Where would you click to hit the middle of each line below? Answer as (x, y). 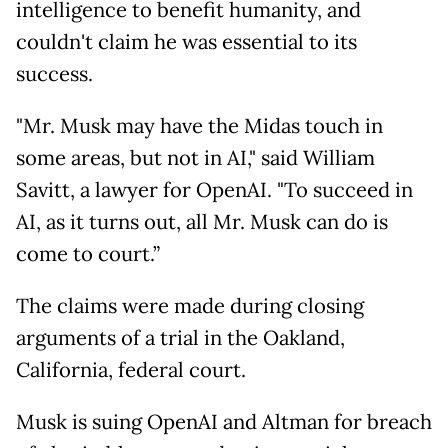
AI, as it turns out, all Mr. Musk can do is (202, 222)
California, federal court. (131, 370)
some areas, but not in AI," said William (195, 158)
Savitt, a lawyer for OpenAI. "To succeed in (214, 190)
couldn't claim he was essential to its (186, 42)
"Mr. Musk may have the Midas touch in (199, 126)
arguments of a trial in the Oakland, (180, 338)
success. (54, 74)
